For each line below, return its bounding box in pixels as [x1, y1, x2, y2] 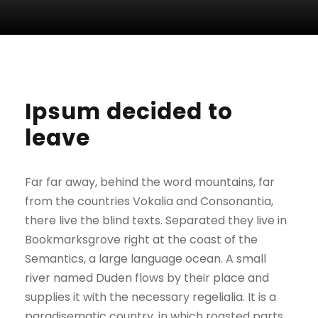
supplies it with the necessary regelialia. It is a [25, 289, 276, 305]
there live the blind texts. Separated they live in [25, 212, 287, 229]
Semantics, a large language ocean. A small [25, 251, 266, 267]
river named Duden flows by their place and [25, 270, 269, 286]
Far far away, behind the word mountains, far [25, 174, 275, 190]
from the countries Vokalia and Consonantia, [25, 193, 273, 209]
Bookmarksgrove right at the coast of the [25, 231, 258, 248]
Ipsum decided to [25, 96, 233, 127]
